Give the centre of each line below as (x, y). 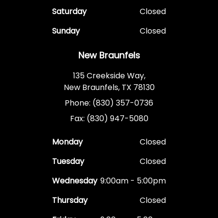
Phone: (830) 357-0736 (109, 103)
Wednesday (75, 181)
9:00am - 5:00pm (133, 181)
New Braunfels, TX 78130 (109, 88)
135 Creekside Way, (109, 76)
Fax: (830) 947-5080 (109, 119)
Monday (67, 142)
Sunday (66, 31)
